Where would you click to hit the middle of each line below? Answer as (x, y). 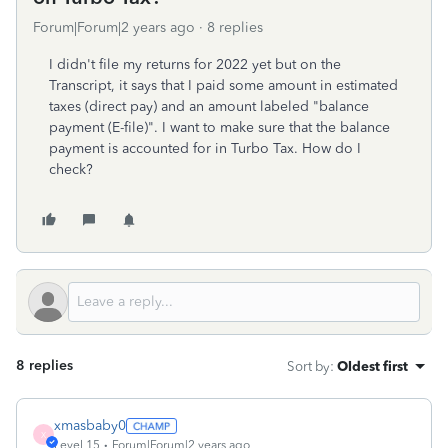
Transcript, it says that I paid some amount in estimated (223, 85)
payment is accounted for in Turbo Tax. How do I (205, 148)
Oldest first (372, 366)
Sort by (308, 366)
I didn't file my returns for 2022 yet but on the (195, 64)
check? (71, 169)
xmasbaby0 (90, 425)
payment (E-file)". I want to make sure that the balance (219, 127)
